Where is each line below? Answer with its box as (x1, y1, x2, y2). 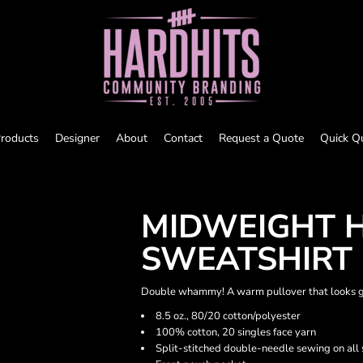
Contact (163, 130, 203, 146)
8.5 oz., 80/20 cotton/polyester (156, 309, 301, 323)
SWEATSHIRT (141, 237, 352, 281)
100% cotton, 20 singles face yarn (156, 325, 316, 340)
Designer (54, 130, 100, 146)
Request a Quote (218, 130, 304, 146)
